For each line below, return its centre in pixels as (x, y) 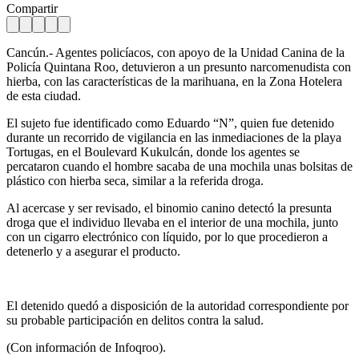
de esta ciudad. (44, 95)
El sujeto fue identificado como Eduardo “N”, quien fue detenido (170, 123)
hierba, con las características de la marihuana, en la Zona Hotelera (174, 81)
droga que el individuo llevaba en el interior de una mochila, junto (172, 222)
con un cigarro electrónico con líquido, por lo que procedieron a (167, 236)
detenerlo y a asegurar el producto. (93, 251)
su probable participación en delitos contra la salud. (135, 320)
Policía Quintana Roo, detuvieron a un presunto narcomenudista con (179, 67)
